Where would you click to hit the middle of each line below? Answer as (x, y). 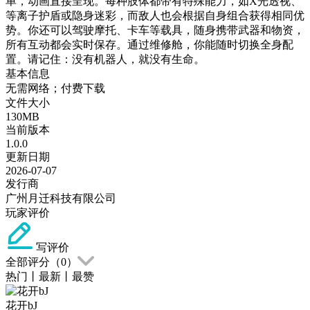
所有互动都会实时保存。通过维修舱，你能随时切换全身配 (149, 44)
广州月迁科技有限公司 (61, 198)
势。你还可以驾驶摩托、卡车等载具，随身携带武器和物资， (155, 30)
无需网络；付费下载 (55, 88)
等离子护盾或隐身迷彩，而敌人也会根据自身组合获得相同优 (155, 15)
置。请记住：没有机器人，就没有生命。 (105, 59)
